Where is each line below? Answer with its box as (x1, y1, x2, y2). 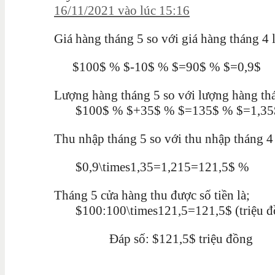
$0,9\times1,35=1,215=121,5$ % (54, 160, 249, 175)
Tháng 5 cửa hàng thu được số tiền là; (54, 188, 250, 203)
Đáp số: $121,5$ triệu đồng (54, 231, 253, 247)
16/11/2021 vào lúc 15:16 (54, 3, 190, 18)
